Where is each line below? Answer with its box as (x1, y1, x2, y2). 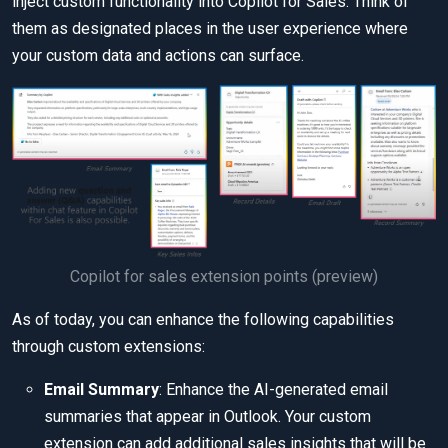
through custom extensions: (12, 337, 205, 357)
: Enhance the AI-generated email (159, 380, 388, 400)
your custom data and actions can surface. (12, 46, 304, 66)
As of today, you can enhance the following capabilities (12, 310, 394, 330)
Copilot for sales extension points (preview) (70, 267, 378, 287)
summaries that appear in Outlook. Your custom (44, 407, 371, 427)
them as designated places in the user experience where (12, 19, 408, 39)
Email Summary (44, 380, 159, 400)
